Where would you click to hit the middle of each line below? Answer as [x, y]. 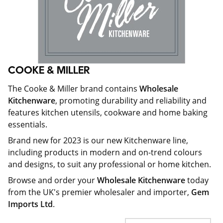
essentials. [28, 124]
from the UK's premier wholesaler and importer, [100, 192]
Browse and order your [53, 180]
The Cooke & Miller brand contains [74, 89]
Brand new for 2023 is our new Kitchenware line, [98, 140]
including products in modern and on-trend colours [105, 152]
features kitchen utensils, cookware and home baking [108, 112]
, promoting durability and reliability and [131, 101]
